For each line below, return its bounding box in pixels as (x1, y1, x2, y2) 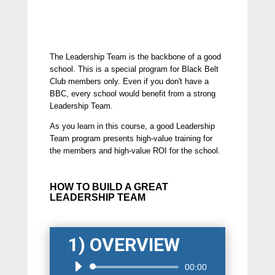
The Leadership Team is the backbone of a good (49, 52, 221, 62)
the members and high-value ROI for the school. (49, 146, 220, 156)
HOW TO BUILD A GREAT (49, 182, 168, 193)
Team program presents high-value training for (49, 134, 212, 144)
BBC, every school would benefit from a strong (49, 89, 215, 99)
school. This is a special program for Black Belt (49, 64, 219, 74)
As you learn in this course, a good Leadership (49, 122, 215, 131)
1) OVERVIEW (68, 234, 180, 256)
